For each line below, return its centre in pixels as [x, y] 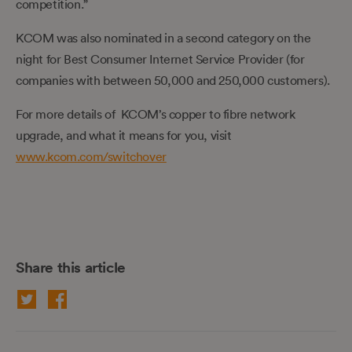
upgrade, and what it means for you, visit [124, 135]
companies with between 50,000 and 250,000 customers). [173, 80]
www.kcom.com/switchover [91, 156]
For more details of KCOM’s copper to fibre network [156, 114]
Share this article [71, 267]
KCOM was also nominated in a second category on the [163, 37]
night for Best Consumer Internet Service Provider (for [160, 59]
